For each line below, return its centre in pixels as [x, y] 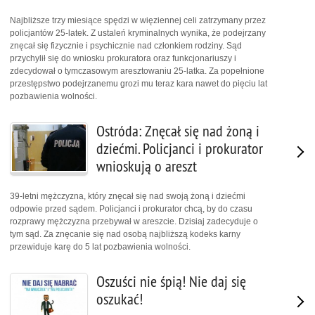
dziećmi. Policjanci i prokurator [180, 148]
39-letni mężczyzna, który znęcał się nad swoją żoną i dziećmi [128, 197]
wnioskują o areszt [147, 166]
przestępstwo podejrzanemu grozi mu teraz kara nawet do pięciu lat [139, 83]
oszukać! [120, 300]
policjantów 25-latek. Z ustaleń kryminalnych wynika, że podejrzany [138, 33]
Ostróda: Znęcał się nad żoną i [178, 131]
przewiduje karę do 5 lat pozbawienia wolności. [100, 247]
